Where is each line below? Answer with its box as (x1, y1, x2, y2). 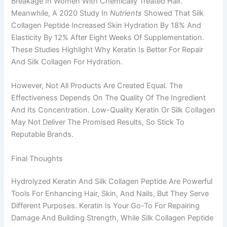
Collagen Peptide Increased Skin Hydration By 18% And (11, 20, 202, 30)
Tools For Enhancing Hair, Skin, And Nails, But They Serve (11, 189, 209, 199)
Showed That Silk (142, 8, 204, 18)
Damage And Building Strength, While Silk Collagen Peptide (11, 213, 214, 223)
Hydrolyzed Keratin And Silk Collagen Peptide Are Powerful (11, 177, 213, 186)
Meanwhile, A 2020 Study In (11, 8, 110, 18)
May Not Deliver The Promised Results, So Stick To (11, 118, 185, 127)
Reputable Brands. (11, 130, 74, 139)
